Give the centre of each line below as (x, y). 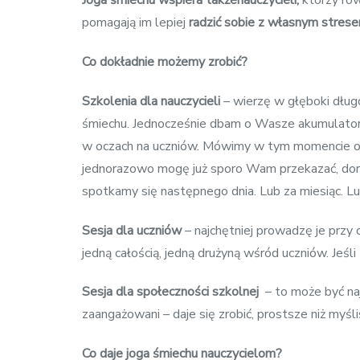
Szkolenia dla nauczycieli (151, 101)
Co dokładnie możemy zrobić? (165, 61)
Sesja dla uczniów (132, 230)
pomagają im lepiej (135, 23)
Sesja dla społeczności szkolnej (170, 292)
